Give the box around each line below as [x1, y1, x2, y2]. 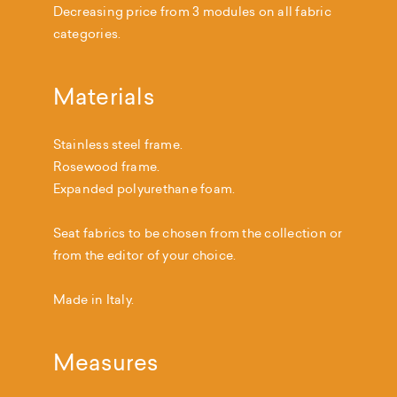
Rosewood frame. [52, 158, 160, 176]
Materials [52, 81, 154, 113]
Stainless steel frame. [52, 136, 183, 154]
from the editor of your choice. [52, 246, 237, 265]
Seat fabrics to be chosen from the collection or [52, 224, 343, 243]
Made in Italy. [52, 291, 135, 309]
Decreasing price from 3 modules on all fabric [52, 3, 331, 21]
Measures [52, 346, 159, 378]
